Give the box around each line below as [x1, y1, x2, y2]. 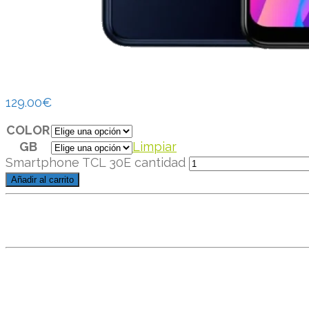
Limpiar [132, 139, 177, 154]
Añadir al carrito [11, 175, 74, 185]
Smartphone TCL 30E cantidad [6, 155, 186, 170]
